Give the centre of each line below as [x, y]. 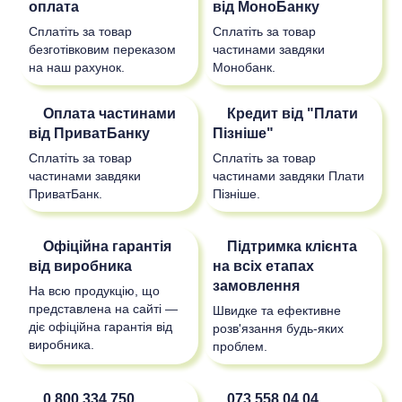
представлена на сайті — [103, 309]
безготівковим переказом [102, 50]
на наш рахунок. [76, 68]
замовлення [256, 286]
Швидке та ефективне [276, 311]
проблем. [240, 347]
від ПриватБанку [89, 133]
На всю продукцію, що [94, 291]
